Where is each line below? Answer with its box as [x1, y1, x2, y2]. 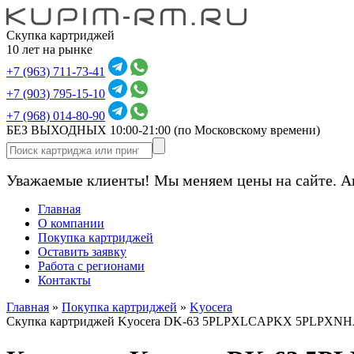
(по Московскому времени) [174, 123, 320, 137]
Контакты [38, 273, 91, 287]
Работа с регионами [38, 259, 145, 273]
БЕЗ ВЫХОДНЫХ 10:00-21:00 [6, 123, 174, 137]
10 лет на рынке [6, 43, 92, 56]
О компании [38, 217, 104, 230]
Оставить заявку [38, 245, 126, 258]
